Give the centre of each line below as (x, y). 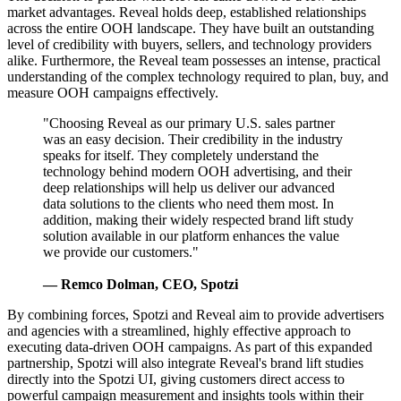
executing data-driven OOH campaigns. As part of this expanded (190, 346)
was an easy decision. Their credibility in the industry (193, 139)
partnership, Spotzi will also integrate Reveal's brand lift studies (185, 363)
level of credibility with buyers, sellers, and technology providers (189, 44)
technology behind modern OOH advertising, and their (197, 171)
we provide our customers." (121, 252)
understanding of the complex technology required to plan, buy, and (198, 76)
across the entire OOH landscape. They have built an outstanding (191, 28)
